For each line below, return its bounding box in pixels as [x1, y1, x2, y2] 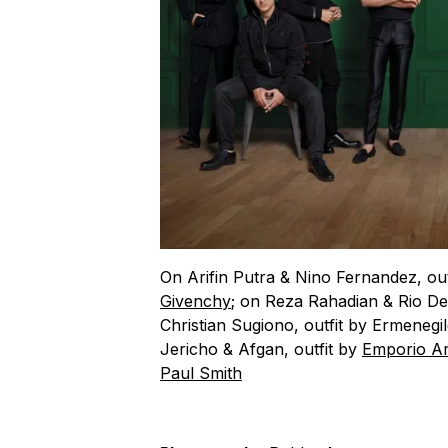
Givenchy [160, 290, 231, 311]
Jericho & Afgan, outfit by [160, 338, 362, 359]
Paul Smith [160, 362, 242, 383]
